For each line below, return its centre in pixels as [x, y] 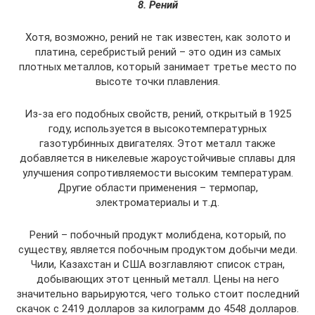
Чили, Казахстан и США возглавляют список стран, [157, 264]
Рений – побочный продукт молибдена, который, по [157, 235]
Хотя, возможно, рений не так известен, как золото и [157, 37]
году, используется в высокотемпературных [157, 129]
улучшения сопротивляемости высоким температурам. [157, 173]
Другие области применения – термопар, [157, 188]
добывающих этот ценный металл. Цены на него [157, 279]
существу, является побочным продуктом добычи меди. [157, 250]
